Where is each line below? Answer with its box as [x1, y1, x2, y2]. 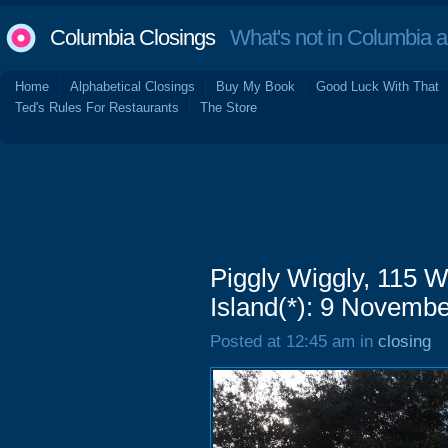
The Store [200, 100, 257, 115]
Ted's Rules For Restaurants [15, 100, 179, 115]
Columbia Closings [50, 25, 215, 50]
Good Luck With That [316, 79, 439, 94]
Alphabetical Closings [70, 79, 195, 94]
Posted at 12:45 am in [210, 332, 378, 351]
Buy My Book [216, 79, 295, 94]
